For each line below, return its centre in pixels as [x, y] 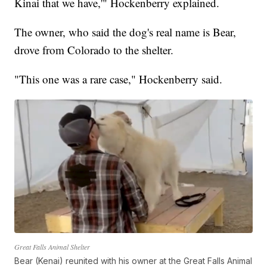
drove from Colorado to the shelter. [94, 49]
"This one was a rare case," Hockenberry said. [119, 79]
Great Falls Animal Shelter [52, 247]
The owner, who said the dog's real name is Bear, [125, 32]
